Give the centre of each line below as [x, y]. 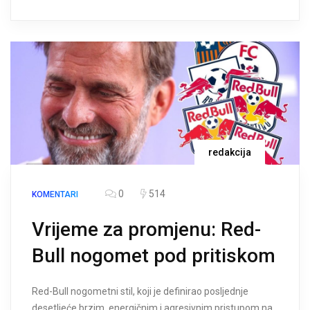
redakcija [230, 152]
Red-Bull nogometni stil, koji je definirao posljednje [140, 291]
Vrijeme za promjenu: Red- [146, 229]
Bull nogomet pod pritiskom [154, 255]
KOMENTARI [55, 194]
